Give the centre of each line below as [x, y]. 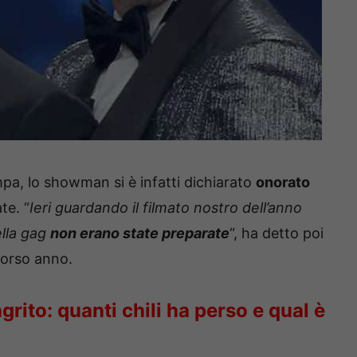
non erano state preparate [140, 233]
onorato [283, 182]
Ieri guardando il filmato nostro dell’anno [166, 207]
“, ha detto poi [277, 233]
